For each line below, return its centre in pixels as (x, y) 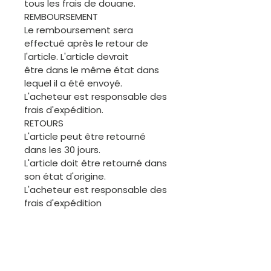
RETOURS (44, 123)
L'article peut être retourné (85, 136)
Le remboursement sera (79, 30)
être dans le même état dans (92, 70)
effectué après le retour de (86, 43)
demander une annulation (83, 243)
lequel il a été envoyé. (73, 83)
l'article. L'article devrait (77, 56)
